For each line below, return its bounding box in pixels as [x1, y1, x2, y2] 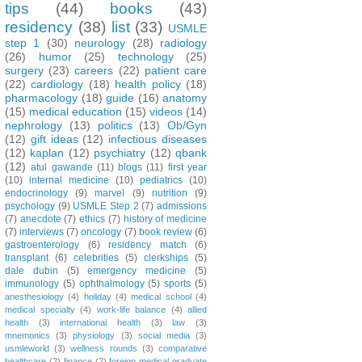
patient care [144, 63, 208, 77]
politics [97, 118, 133, 132]
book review [138, 225, 192, 238]
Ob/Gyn [167, 118, 207, 132]
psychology [5, 200, 55, 212]
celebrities [74, 251, 119, 263]
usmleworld [5, 343, 49, 353]
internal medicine [29, 174, 109, 186]
